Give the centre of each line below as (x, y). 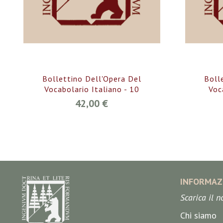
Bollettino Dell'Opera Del (92, 79)
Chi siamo (198, 216)
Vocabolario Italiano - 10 (92, 89)
